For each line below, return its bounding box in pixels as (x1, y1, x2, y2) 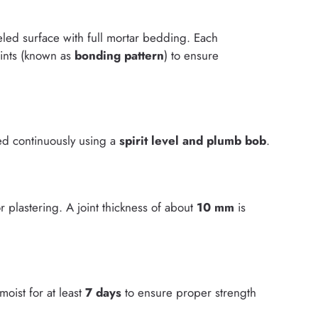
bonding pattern (75, 47, 164, 65)
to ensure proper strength (121, 283, 256, 301)
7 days (85, 283, 121, 301)
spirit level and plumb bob (119, 131, 266, 149)
